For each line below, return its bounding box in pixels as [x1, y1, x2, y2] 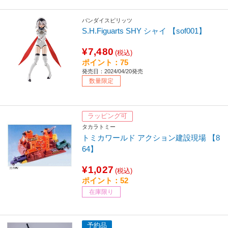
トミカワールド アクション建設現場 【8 [82, 133, 220, 142]
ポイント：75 [82, 58, 129, 67]
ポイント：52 [82, 176, 129, 185]
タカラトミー [82, 123, 116, 130]
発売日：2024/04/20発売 [82, 68, 144, 75]
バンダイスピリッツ [82, 17, 133, 23]
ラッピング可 [88, 112, 128, 120]
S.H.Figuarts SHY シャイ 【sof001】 [82, 26, 207, 36]
